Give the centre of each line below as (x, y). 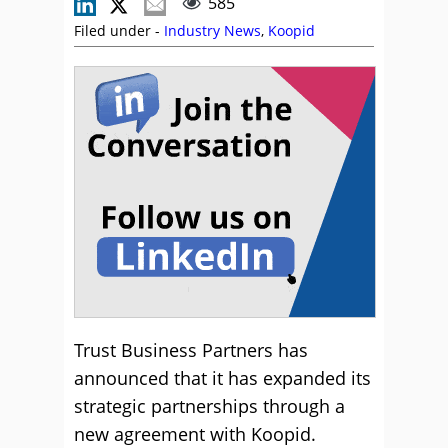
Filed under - (119, 30)
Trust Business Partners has (191, 350)
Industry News (212, 30)
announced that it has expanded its (222, 378)
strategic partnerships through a (209, 406)
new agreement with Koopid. (195, 434)
